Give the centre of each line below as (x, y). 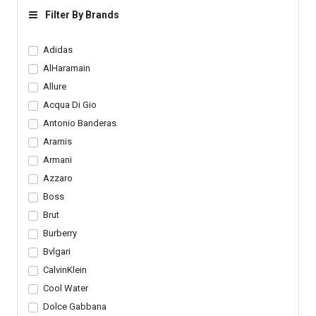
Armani (57, 160)
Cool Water (65, 288)
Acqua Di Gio (69, 105)
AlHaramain (66, 68)
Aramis (57, 141)
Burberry (60, 233)
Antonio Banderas (79, 123)
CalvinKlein (65, 270)
